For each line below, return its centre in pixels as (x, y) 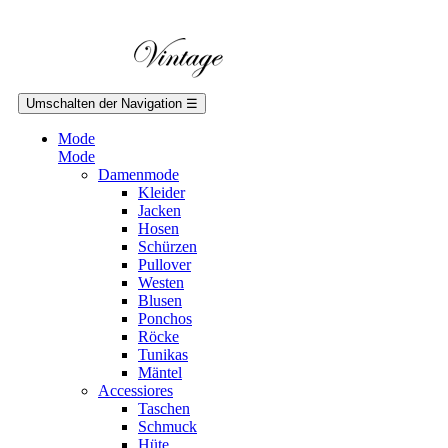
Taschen (164, 408)
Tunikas (163, 354)
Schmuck (167, 426)
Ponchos (165, 318)
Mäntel (160, 372)
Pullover (164, 264)
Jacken (159, 210)
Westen (161, 282)
